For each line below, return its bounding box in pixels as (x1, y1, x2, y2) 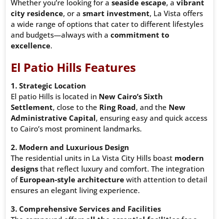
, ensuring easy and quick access (96, 113, 207, 123)
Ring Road (99, 102, 136, 112)
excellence (11, 41, 50, 51)
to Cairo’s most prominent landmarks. (11, 124, 142, 134)
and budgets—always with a (11, 30, 110, 40)
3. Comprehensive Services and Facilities (11, 204, 161, 214)
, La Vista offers (150, 8, 203, 19)
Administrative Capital (11, 113, 96, 123)
